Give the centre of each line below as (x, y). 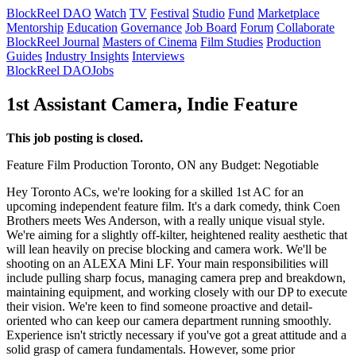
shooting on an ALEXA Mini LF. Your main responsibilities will (167, 263)
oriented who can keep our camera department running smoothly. (169, 320)
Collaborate (306, 27)
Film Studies (232, 42)
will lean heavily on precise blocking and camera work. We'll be (166, 249)
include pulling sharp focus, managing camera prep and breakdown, (176, 277)
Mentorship (35, 27)
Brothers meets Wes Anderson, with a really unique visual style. (166, 220)
